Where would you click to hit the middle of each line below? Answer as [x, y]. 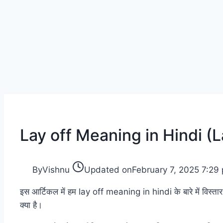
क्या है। [31, 205]
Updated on [108, 170]
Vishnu [56, 170]
